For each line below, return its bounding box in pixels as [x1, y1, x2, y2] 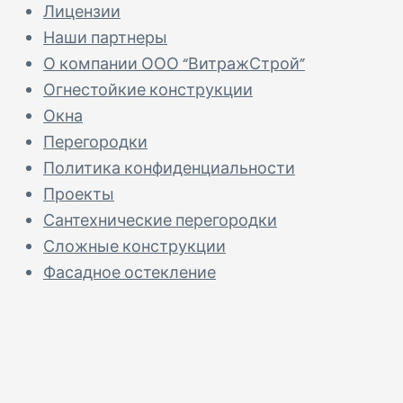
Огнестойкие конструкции [43, 77, 253, 104]
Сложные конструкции [43, 234, 226, 261]
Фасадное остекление [43, 260, 216, 287]
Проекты [43, 182, 114, 209]
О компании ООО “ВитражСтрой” [43, 51, 305, 78]
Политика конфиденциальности [43, 156, 295, 183]
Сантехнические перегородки [43, 208, 277, 235]
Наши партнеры [43, 25, 167, 52]
